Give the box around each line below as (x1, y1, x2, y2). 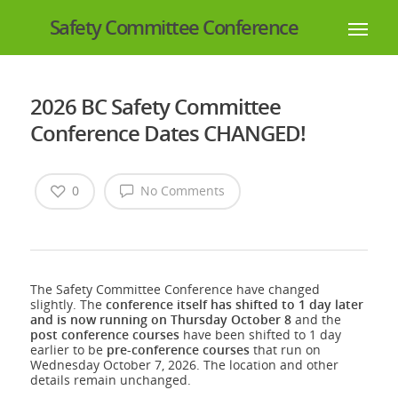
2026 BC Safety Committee (29, 92, 281, 121)
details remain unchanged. (29, 371, 191, 389)
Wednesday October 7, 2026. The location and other (29, 356, 338, 374)
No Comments (136, 182, 225, 199)
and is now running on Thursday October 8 (29, 311, 291, 329)
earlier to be (29, 341, 107, 359)
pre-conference (106, 341, 199, 359)
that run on (249, 341, 321, 359)
